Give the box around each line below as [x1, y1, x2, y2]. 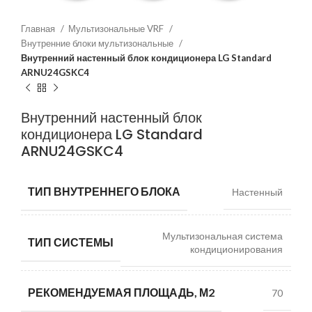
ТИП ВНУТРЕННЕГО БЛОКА [28, 185, 180, 198]
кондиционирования [190, 243, 283, 255]
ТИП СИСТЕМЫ [28, 235, 114, 249]
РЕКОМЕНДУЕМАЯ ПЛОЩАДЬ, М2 [28, 286, 214, 299]
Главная [21, 23, 57, 34]
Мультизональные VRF [68, 23, 166, 34]
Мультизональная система [162, 230, 283, 242]
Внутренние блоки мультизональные [21, 38, 175, 49]
